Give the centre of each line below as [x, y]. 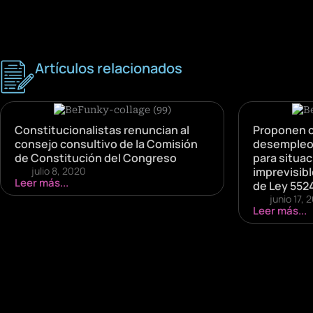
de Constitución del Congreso [96, 158]
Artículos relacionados [109, 68]
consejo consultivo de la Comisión [106, 144]
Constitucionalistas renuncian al [102, 130]
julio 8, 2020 [59, 170]
